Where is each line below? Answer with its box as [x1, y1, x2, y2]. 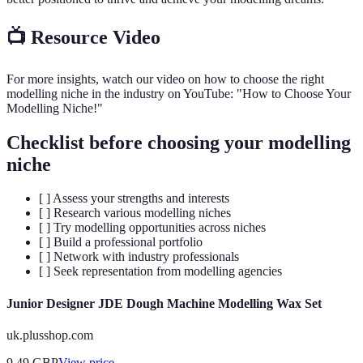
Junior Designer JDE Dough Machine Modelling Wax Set [6, 296, 322, 310]
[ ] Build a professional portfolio [39, 235, 203, 250]
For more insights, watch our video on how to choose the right [6, 71, 324, 86]
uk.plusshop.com [6, 327, 93, 342]
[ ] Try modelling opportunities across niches [39, 220, 266, 235]
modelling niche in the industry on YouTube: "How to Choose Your [6, 86, 351, 100]
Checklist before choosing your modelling [6, 131, 351, 153]
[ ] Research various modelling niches [39, 206, 231, 220]
